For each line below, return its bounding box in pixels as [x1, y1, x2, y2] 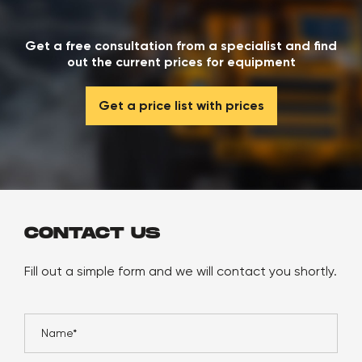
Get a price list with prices [98, 98, 264, 113]
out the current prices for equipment [66, 54, 296, 69]
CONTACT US [24, 224, 160, 243]
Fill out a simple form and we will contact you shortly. [24, 263, 337, 279]
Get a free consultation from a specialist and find [25, 38, 337, 53]
